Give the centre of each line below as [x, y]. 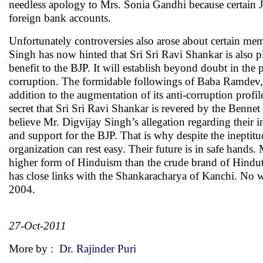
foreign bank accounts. [60, 18]
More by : [34, 249]
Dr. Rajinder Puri [98, 249]
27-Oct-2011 [38, 226]
